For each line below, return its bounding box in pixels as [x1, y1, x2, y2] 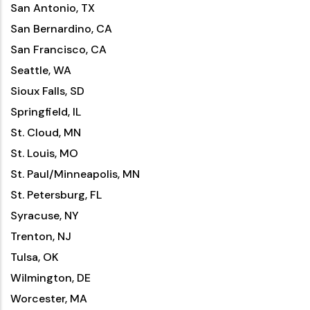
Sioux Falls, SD [10, 84, 84, 98]
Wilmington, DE [10, 271, 91, 285]
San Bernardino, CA [10, 21, 112, 36]
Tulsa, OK [10, 250, 59, 264]
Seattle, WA [10, 63, 71, 77]
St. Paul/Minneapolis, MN [10, 167, 140, 181]
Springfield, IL [10, 104, 81, 119]
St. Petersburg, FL [10, 188, 102, 202]
